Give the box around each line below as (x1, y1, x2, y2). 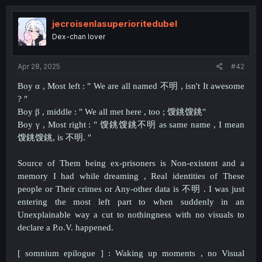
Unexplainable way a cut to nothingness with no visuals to (18, 210, 244, 219)
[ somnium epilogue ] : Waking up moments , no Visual (18, 249, 244, 258)
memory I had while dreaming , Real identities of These (18, 171, 244, 181)
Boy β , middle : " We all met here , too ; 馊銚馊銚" (18, 107, 206, 116)
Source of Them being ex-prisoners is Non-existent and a (18, 158, 244, 168)
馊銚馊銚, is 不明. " (18, 133, 91, 142)
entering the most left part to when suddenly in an (18, 197, 244, 206)
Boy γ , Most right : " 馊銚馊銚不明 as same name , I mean (18, 120, 244, 129)
